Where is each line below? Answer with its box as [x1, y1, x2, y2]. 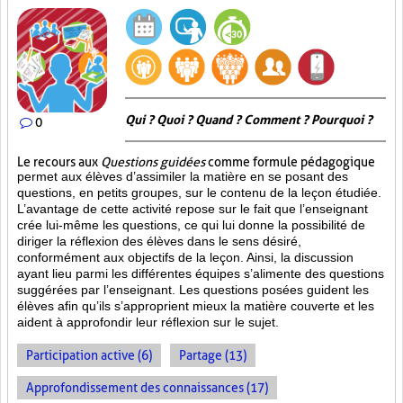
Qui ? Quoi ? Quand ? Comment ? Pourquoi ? [125, 112, 372, 127]
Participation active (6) [26, 348, 152, 363]
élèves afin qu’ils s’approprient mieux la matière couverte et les [17, 299, 374, 313]
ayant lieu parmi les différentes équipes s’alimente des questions [17, 266, 384, 281]
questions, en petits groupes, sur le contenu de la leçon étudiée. [17, 185, 381, 200]
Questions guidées [101, 155, 205, 169]
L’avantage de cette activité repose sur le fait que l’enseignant [17, 201, 368, 216]
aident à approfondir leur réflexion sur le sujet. [17, 315, 279, 329]
